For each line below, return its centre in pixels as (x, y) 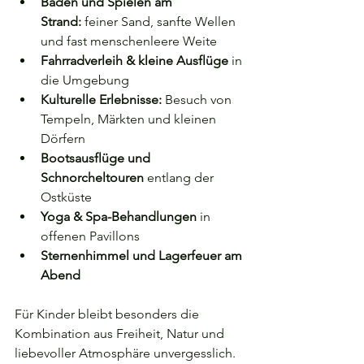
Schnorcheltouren (92, 178)
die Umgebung (85, 80)
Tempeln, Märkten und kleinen (130, 119)
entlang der (180, 178)
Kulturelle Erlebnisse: (101, 100)
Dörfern (63, 139)
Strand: (61, 22)
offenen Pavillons (90, 236)
